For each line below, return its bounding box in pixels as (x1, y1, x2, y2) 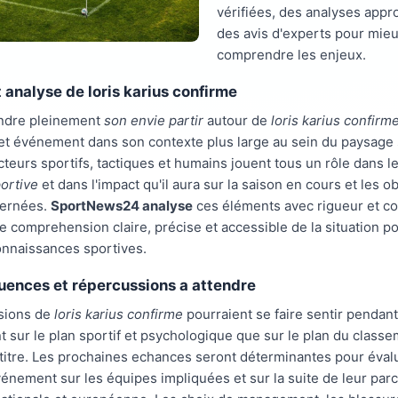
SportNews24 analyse (51, 197, 193, 214)
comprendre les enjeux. (217, 46, 366, 63)
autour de (203, 112, 271, 129)
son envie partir (104, 112, 203, 129)
